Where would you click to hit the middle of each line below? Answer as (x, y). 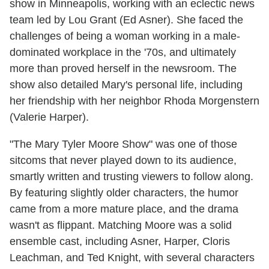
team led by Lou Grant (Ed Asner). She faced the (126, 20)
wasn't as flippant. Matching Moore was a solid (121, 225)
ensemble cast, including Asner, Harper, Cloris (120, 241)
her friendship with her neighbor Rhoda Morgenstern (134, 101)
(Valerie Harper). (49, 117)
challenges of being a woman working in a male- (125, 36)
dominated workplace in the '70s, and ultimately (123, 52)
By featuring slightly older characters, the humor (124, 192)
